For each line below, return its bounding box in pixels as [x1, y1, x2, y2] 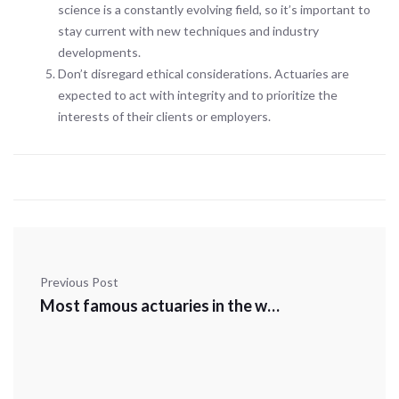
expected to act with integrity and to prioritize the [58, 87, 338, 102]
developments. [58, 45, 141, 60]
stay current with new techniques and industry [58, 23, 319, 38]
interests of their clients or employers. [58, 109, 271, 124]
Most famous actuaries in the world [267, 296, 280, 315]
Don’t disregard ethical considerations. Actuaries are [58, 66, 349, 81]
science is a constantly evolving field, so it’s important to [58, 2, 370, 17]
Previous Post [40, 274, 118, 289]
